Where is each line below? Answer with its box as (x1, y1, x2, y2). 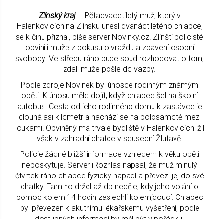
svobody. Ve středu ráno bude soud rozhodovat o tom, (15, 53, 204, 63)
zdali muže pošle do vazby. (63, 64, 156, 74)
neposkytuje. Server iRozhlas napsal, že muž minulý (22, 160, 197, 170)
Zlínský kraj (38, 10, 76, 20)
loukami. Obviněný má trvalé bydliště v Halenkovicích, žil (15, 123, 204, 132)
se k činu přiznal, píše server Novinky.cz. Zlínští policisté (16, 32, 203, 42)
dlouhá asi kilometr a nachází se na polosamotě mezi (18, 112, 201, 122)
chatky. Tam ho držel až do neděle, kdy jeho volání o (21, 181, 198, 191)
